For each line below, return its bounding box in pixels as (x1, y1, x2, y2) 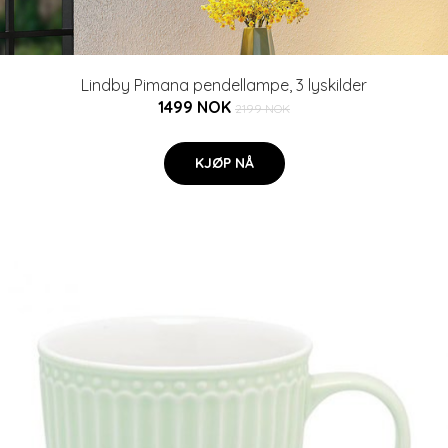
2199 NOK (235, 101, 290, 116)
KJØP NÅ (194, 154, 254, 172)
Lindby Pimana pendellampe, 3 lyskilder (81, 75, 367, 95)
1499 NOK (158, 97, 235, 117)
